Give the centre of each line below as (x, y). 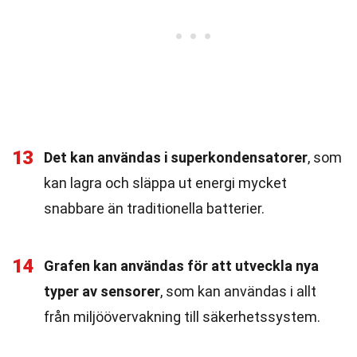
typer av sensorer (102, 291)
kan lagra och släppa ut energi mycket (165, 183)
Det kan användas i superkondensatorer (176, 157)
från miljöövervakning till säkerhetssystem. (182, 317)
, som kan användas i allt (238, 291)
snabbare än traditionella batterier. (154, 208)
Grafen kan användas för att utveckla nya (181, 266)
